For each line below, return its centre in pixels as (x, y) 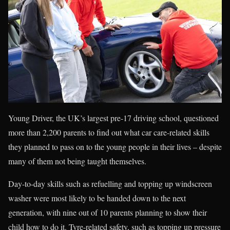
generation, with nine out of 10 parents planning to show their (108, 213)
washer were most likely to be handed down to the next (97, 198)
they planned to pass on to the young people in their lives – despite (115, 147)
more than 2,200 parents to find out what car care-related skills (109, 132)
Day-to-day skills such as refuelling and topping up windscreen (110, 184)
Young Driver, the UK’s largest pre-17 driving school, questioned (113, 118)
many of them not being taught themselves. (77, 161)
